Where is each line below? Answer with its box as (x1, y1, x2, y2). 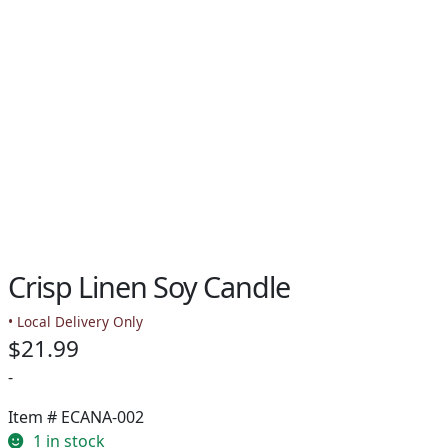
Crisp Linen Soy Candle (8, 266, 290, 306)
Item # (8, 405, 61, 428)
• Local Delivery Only (8, 311, 143, 331)
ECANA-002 (61, 405, 144, 428)
